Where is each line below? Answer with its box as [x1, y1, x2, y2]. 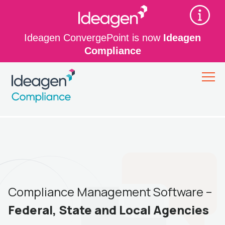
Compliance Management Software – [8, 183, 212, 200]
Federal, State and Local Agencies [8, 201, 209, 218]
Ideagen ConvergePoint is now [24, 32, 163, 43]
